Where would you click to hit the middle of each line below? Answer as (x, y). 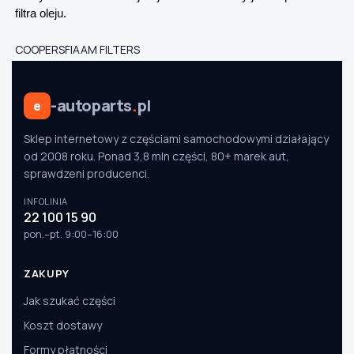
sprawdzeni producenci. (87, 174)
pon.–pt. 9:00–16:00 (71, 234)
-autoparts (91, 106)
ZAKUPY (47, 274)
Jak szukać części (70, 301)
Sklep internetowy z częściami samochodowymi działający (176, 139)
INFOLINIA (46, 201)
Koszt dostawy (63, 326)
